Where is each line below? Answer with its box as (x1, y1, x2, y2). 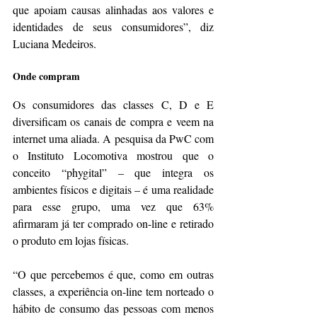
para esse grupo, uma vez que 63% (13, 199, 214, 214)
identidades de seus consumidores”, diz (13, 19, 214, 35)
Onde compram (13, 69, 80, 84)
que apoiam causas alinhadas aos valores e (13, 2, 214, 18)
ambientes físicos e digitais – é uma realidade (13, 182, 214, 197)
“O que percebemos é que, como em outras (13, 267, 214, 282)
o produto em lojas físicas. (13, 233, 129, 248)
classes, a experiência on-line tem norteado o (13, 284, 214, 299)
